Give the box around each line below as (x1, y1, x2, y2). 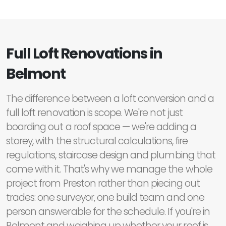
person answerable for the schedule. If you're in (6, 205, 210, 219)
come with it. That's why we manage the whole (6, 162, 212, 177)
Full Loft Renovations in (6, 43, 162, 64)
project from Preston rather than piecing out (6, 177, 200, 191)
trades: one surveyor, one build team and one (6, 191, 204, 205)
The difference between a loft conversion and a (6, 92, 214, 106)
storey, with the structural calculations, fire (6, 134, 188, 148)
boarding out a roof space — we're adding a (6, 120, 196, 134)
